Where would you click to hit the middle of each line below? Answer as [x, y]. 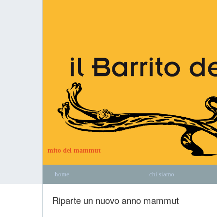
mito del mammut [74, 150]
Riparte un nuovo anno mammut [116, 200]
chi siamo [162, 174]
